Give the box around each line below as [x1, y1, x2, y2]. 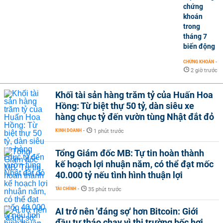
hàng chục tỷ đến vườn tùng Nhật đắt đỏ [55, 111, 214, 122]
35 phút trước [88, 186, 121, 193]
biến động [183, 42, 215, 50]
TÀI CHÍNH [55, 186, 76, 191]
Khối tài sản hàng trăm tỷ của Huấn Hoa [55, 90, 213, 100]
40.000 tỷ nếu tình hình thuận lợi [55, 170, 183, 180]
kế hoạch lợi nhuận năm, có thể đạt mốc [55, 159, 214, 169]
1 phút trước [94, 128, 124, 134]
